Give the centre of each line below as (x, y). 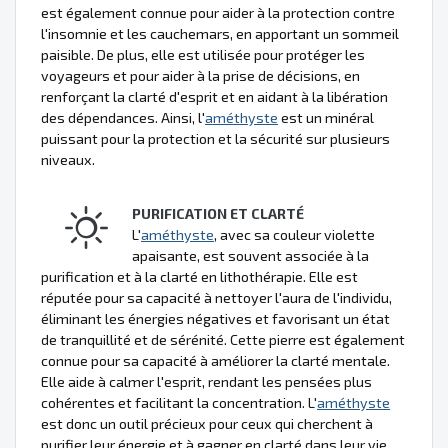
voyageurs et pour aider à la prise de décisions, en (200, 75)
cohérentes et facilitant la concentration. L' (179, 402)
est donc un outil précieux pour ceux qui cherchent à (207, 423)
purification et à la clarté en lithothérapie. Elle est (199, 276)
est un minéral (326, 117)
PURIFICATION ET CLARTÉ (218, 213)
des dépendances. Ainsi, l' (123, 117)
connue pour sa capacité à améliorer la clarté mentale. (215, 360)
